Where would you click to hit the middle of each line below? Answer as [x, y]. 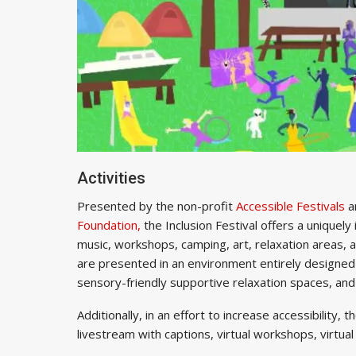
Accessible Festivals [290, 205]
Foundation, [109, 224]
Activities [111, 178]
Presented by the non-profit [157, 205]
